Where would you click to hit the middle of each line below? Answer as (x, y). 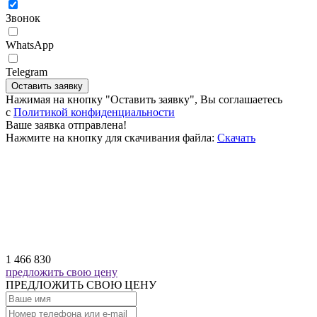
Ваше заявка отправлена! (66, 125)
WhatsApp (30, 45)
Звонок (23, 18)
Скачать (236, 138)
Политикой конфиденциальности (94, 113)
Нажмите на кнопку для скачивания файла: (110, 138)
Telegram (27, 72)
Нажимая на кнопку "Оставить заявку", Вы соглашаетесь (144, 100)
